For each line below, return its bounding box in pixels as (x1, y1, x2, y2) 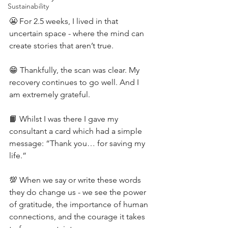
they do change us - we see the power (9, 187, 148, 197)
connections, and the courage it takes (9, 212, 147, 221)
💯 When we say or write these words (9, 175, 143, 185)
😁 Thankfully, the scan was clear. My (9, 65, 141, 75)
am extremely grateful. (9, 90, 90, 99)
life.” (9, 151, 26, 160)
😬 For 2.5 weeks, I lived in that (9, 16, 120, 26)
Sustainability (8, 2, 49, 11)
